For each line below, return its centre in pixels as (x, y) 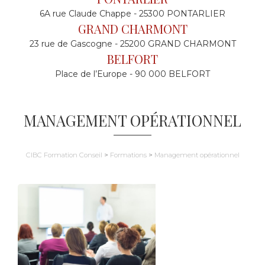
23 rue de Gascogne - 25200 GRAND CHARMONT (132, 44)
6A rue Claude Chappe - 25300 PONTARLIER (132, 14)
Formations (128, 155)
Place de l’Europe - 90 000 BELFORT (132, 74)
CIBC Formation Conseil (64, 155)
